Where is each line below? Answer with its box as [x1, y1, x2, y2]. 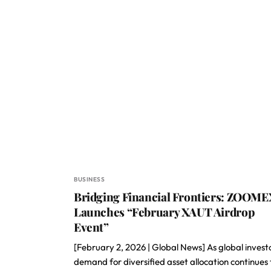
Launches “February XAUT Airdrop [74, 204, 255, 220]
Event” [74, 219, 109, 235]
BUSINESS [74, 175, 105, 183]
